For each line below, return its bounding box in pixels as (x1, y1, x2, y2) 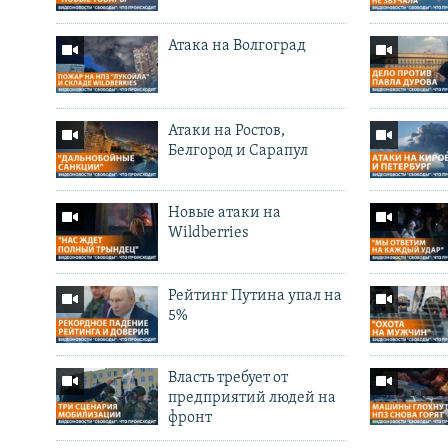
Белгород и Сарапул (167, 143, 308, 160)
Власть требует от (167, 369, 288, 386)
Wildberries (167, 225, 249, 242)
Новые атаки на (167, 205, 281, 222)
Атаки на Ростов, (167, 123, 285, 140)
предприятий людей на (167, 389, 336, 406)
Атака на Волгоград (167, 38, 306, 55)
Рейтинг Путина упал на (167, 287, 342, 304)
